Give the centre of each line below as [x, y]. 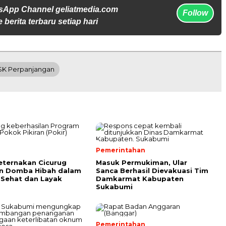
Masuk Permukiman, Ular [142, 162]
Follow [195, 13]
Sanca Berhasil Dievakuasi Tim [152, 171]
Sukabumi [114, 187]
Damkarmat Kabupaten [140, 179]
